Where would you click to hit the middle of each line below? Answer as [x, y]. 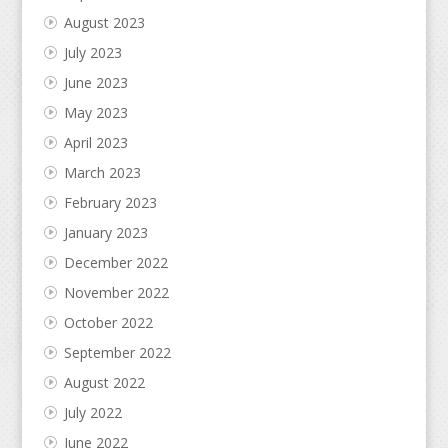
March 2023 [102, 172]
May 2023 [95, 112]
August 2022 [104, 382]
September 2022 [117, 352]
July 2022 [92, 412]
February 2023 [110, 202]
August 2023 [104, 22]
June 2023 [95, 82]
